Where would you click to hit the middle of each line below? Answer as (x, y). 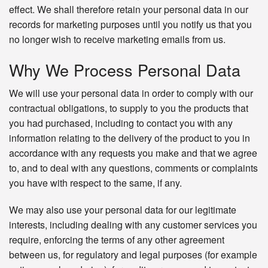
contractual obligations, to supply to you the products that (129, 108)
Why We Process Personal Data (125, 70)
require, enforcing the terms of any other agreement (117, 240)
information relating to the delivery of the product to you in (130, 138)
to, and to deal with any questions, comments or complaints (133, 168)
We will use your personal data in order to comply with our (131, 93)
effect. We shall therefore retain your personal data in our (129, 10)
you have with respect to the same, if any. (95, 183)
